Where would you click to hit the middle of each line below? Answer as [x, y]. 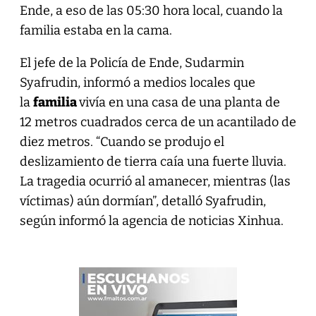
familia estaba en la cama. [96, 30]
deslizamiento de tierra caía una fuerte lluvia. [153, 161]
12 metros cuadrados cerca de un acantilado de [158, 122]
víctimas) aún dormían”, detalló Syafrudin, [142, 201]
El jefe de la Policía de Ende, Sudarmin [132, 62]
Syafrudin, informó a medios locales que [137, 82]
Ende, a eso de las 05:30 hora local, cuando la [151, 10]
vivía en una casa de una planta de [179, 102]
